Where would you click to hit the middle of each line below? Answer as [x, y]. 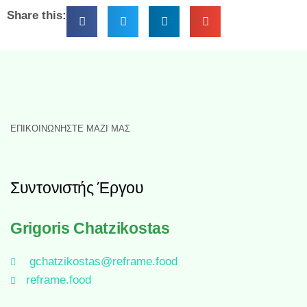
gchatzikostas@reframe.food [103, 262]
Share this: [37, 15]
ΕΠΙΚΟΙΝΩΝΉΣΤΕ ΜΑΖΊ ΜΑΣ [70, 129]
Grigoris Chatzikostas [90, 229]
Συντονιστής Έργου [77, 188]
